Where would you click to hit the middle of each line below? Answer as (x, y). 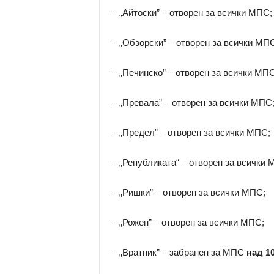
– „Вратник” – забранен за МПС (179, 252)
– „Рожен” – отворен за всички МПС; (188, 222)
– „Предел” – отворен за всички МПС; (191, 132)
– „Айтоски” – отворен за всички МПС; (192, 13)
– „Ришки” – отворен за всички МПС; (188, 192)
